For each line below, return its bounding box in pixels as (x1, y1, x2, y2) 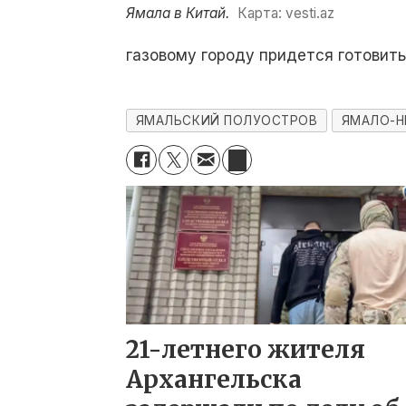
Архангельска (126, 364, 303, 395)
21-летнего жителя (126, 334, 366, 365)
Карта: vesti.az (237, 4, 334, 22)
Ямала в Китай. (126, 4, 230, 22)
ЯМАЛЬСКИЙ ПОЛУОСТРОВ (135, 113, 318, 129)
